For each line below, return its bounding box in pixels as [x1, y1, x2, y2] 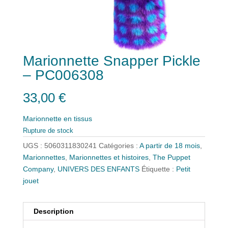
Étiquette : [141, 164, 176, 173]
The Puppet [152, 153, 190, 161]
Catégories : [98, 141, 139, 150]
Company [22, 164, 53, 173]
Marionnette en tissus [22, 114, 92, 123]
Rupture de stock [22, 126, 73, 134]
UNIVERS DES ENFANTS [57, 164, 139, 173]
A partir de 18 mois [139, 141, 200, 150]
